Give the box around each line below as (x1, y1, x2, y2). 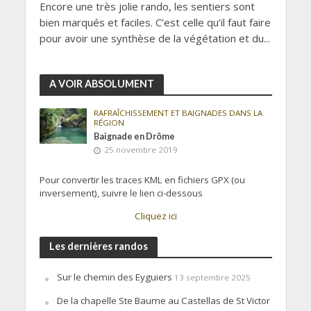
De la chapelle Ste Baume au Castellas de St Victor (56, 294, 270, 307)
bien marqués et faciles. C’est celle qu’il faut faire (39, 15, 271, 30)
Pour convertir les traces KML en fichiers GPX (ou (39, 174, 245, 187)
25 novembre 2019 (104, 144, 178, 155)
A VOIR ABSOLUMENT (49, 78, 154, 90)
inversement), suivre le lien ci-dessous (39, 187, 203, 200)
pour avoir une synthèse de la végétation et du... (39, 31, 270, 46)
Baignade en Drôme (94, 131, 176, 142)
